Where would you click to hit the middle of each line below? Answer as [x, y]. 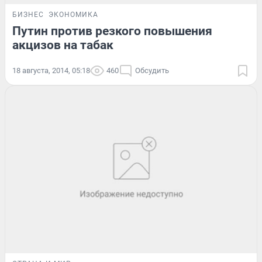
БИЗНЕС [28, 14]
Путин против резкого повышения [112, 31]
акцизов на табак [63, 45]
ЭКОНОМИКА [73, 14]
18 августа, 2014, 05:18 [51, 70]
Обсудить [152, 70]
